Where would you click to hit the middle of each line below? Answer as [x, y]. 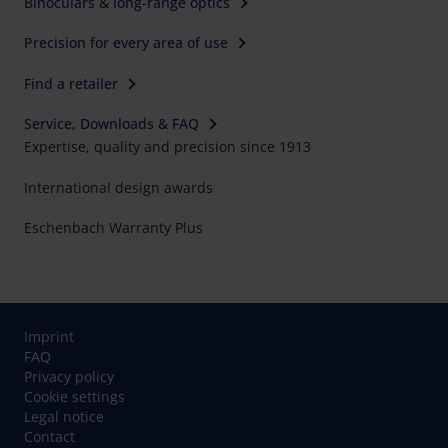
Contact [49, 436]
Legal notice [64, 416]
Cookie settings [74, 396]
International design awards [118, 187]
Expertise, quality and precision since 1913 [167, 146]
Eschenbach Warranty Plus [113, 227]
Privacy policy [69, 376]
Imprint [49, 336]
